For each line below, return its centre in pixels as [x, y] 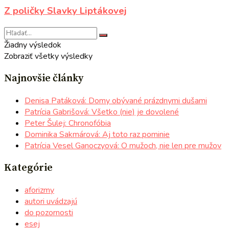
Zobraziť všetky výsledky [48, 56]
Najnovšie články [44, 78]
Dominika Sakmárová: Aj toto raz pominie [97, 134]
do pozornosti [49, 212]
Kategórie [28, 168]
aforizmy [39, 190]
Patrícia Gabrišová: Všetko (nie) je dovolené [102, 112]
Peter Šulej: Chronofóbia [68, 123]
